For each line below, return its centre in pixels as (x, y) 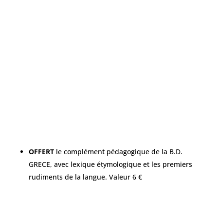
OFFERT (41, 152)
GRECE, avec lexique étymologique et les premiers (110, 164)
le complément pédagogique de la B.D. (118, 152)
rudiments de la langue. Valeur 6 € (85, 177)
